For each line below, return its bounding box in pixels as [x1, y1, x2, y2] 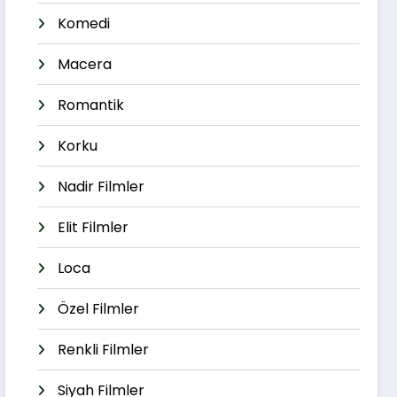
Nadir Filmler [58, 176, 145, 198]
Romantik [58, 95, 125, 116]
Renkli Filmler [58, 339, 150, 361]
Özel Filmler [58, 299, 140, 320]
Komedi [58, 13, 111, 35]
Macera [58, 54, 113, 75]
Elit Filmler [58, 217, 129, 238]
